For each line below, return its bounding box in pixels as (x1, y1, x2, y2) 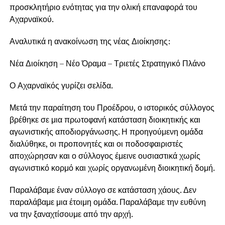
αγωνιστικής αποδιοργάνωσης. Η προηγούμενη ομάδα (9, 126, 203, 138)
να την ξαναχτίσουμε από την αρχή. (9, 208, 133, 220)
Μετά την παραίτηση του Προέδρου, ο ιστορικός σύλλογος (9, 102, 214, 114)
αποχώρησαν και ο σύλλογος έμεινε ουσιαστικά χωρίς (9, 150, 200, 162)
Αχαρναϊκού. (9, 14, 54, 25)
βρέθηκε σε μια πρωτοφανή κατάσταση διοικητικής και (9, 114, 200, 126)
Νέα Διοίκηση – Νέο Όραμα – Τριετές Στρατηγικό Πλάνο (9, 58, 205, 69)
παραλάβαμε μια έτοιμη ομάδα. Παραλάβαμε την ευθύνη (9, 196, 206, 208)
